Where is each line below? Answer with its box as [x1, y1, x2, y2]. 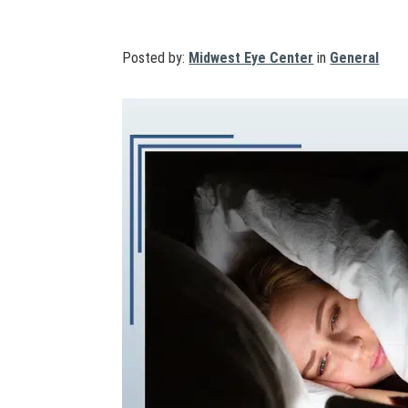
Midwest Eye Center [189, 49, 314, 66]
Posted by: [122, 49, 189, 66]
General [330, 49, 380, 66]
